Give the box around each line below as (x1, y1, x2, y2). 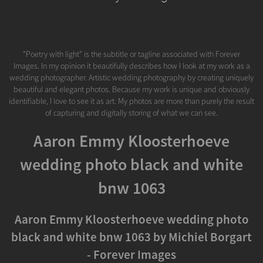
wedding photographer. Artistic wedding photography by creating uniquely (9, 72, 254, 83)
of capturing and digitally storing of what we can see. (45, 107, 218, 118)
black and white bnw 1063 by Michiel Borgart (11, 229, 252, 245)
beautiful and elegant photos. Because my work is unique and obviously (14, 83, 249, 95)
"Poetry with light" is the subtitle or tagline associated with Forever (23, 48, 240, 59)
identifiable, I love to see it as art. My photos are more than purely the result (9, 95, 254, 106)
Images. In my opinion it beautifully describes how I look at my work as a (13, 60, 250, 71)
